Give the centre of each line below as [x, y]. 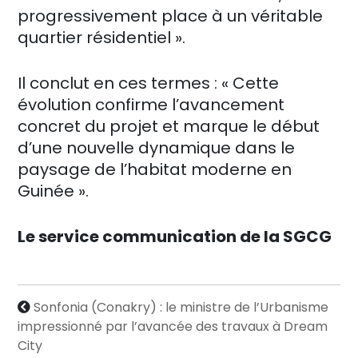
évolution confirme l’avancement [151, 104]
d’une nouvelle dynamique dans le [156, 147]
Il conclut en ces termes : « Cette [148, 83]
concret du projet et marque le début [169, 126]
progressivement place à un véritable [170, 16]
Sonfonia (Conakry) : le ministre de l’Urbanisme [181, 307]
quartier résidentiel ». [101, 37]
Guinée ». [53, 191]
